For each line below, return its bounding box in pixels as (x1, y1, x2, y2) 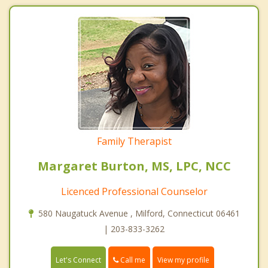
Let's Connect (56, 255, 101, 266)
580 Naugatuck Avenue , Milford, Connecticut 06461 (38, 208, 240, 220)
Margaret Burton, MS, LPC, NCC (37, 158, 231, 175)
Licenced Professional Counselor (60, 185, 208, 199)
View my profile (157, 255, 209, 266)
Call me (118, 255, 145, 266)
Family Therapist (96, 135, 172, 148)
